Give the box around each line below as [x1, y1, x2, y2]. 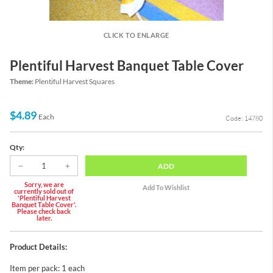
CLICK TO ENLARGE [103, 31, 169, 39]
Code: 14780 [225, 114, 263, 123]
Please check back [17, 207, 71, 215]
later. [36, 213, 52, 222]
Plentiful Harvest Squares [35, 77, 115, 87]
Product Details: [10, 241, 67, 252]
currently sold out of [14, 186, 74, 195]
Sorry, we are [24, 180, 64, 188]
